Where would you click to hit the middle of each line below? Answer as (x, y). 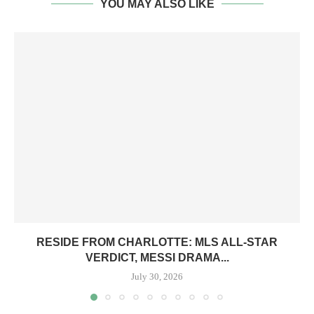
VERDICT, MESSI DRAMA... (157, 258)
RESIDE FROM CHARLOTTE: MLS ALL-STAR (157, 242)
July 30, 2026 (157, 277)
